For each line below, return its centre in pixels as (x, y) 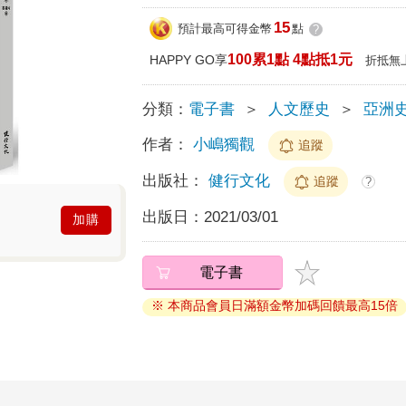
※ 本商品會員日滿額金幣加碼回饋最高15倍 (275, 305)
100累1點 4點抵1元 (290, 59)
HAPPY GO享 (189, 59)
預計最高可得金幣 (225, 29)
